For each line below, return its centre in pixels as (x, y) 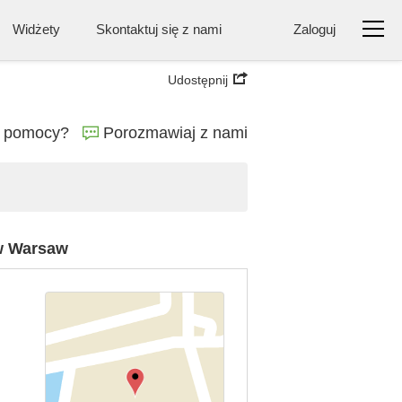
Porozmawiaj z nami (175, 133)
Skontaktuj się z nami (159, 29)
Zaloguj (315, 29)
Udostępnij (198, 80)
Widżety (36, 29)
